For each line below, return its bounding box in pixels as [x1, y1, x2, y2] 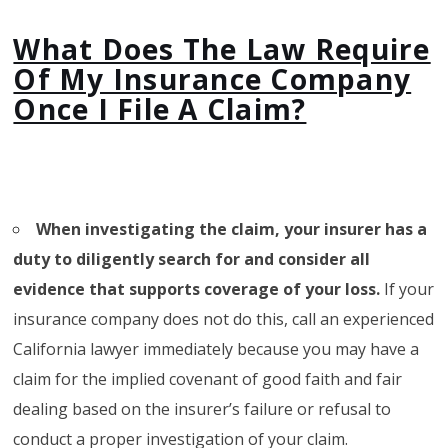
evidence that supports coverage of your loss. [13, 277, 385, 300]
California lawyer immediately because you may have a [13, 337, 420, 360]
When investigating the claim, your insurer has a [36, 217, 428, 240]
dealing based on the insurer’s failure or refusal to [13, 397, 392, 420]
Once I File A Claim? [13, 89, 307, 128]
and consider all [244, 247, 371, 270]
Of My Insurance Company [13, 59, 412, 98]
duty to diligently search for [13, 247, 245, 270]
